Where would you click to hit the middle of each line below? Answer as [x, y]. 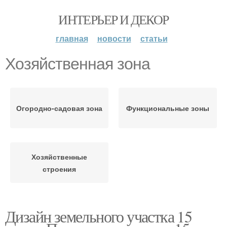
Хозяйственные [59, 157]
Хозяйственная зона [78, 64]
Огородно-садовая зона [59, 108]
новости [114, 38]
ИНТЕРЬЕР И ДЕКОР [113, 19]
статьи [154, 38]
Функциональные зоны [168, 108]
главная [72, 38]
